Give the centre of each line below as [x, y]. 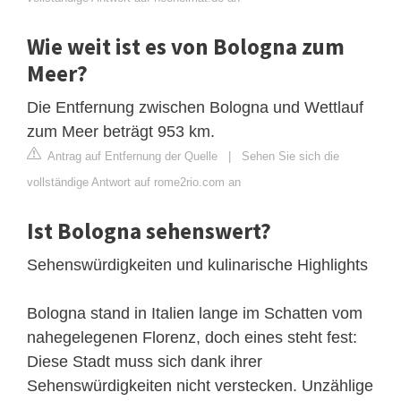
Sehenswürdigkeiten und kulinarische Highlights [197, 264]
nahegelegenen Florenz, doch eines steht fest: [192, 337]
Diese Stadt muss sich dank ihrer [145, 361]
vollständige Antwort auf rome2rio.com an [134, 182]
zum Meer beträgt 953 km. [121, 131]
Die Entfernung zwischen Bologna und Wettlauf [195, 107]
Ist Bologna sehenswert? [149, 230]
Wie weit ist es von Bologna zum [186, 46]
